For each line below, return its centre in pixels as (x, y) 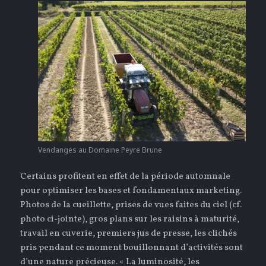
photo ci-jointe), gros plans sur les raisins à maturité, (130, 220)
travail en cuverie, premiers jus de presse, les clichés (129, 234)
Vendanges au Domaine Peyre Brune (100, 150)
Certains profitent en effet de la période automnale (126, 177)
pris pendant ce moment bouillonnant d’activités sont (132, 248)
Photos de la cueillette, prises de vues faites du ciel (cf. (131, 205)
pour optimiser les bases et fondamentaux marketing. (131, 191)
